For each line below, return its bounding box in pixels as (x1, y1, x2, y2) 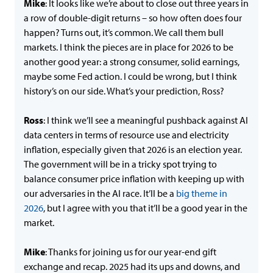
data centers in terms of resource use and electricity (24, 129, 229, 141)
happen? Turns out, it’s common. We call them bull (24, 26, 224, 38)
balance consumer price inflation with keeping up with (24, 172, 244, 185)
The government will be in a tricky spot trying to (24, 158, 217, 170)
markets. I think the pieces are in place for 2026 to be (24, 41, 233, 53)
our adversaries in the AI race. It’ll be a (24, 187, 176, 199)
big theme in (176, 187, 227, 199)
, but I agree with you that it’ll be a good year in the (43, 202, 247, 214)
